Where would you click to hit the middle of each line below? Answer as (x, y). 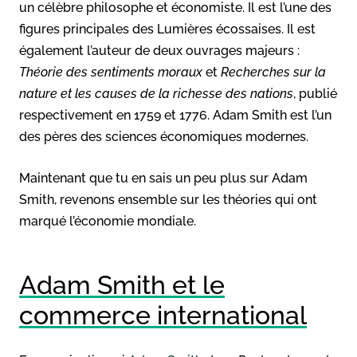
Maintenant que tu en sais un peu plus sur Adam (163, 178)
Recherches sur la (273, 72)
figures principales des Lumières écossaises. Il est (167, 29)
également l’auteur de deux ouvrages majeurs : (159, 50)
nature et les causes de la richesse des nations (156, 93)
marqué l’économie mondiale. (108, 221)
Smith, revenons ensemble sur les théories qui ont (168, 199)
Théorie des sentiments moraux (111, 72)
